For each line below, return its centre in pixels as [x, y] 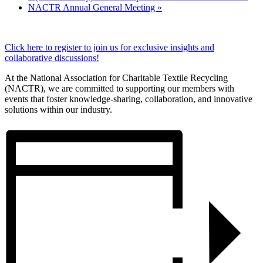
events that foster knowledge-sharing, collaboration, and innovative [129, 99]
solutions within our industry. [58, 109]
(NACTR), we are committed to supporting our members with [119, 88]
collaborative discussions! [52, 58]
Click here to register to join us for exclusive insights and [109, 47]
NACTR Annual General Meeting [93, 7]
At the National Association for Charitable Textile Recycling [116, 77]
